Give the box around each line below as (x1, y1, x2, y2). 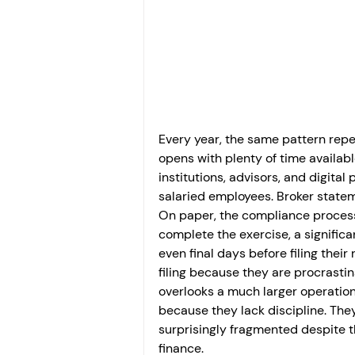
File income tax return (175, 67, 329, 86)
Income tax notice (175, 130, 304, 150)
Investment (175, 3, 256, 23)
